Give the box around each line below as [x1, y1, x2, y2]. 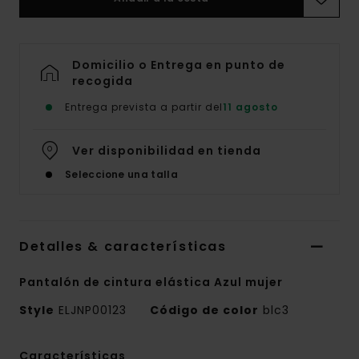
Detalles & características [19, 237, 227, 256]
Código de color [150, 302, 259, 319]
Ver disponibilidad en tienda [72, 143, 261, 159]
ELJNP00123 [54, 302, 131, 319]
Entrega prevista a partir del [65, 100, 223, 115]
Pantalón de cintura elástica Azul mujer [19, 274, 283, 291]
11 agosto [223, 100, 278, 115]
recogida [72, 73, 133, 90]
